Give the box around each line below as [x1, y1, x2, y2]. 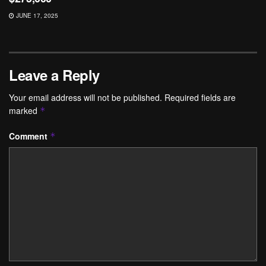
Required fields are [164, 91, 236, 103]
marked [9, 104, 40, 116]
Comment [9, 129, 50, 142]
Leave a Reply [9, 64, 100, 85]
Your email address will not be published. [9, 91, 162, 103]
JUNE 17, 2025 [14, 11, 58, 20]
